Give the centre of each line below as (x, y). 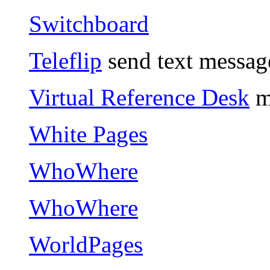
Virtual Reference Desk (139, 97)
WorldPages (86, 244)
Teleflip (65, 60)
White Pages (88, 134)
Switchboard (89, 24)
